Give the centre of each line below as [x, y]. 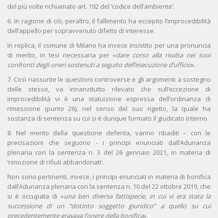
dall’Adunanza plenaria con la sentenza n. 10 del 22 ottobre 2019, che [109, 187]
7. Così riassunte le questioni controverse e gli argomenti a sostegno [109, 80]
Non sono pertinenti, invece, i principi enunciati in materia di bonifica [109, 177]
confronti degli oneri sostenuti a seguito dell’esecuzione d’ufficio [99, 65]
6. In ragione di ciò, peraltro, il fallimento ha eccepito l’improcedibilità [109, 21]
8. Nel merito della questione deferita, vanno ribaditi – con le [109, 133]
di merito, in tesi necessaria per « [62, 55]
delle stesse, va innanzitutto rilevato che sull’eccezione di [109, 89]
